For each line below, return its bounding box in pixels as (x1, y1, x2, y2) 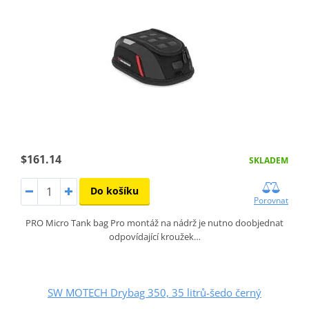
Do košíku (90, 183, 139, 197)
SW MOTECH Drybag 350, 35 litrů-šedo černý (48, 285, 261, 299)
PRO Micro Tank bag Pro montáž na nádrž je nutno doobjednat (26, 216, 283, 229)
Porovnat (254, 194, 289, 206)
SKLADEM (249, 154, 289, 166)
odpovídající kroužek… (108, 230, 201, 243)
